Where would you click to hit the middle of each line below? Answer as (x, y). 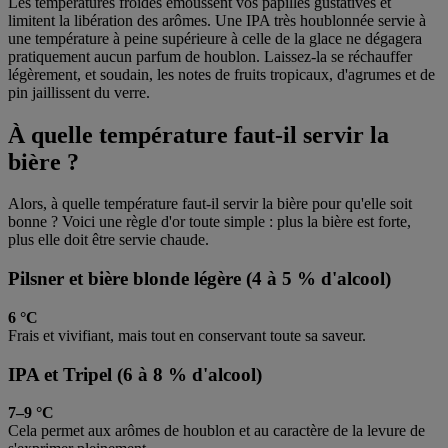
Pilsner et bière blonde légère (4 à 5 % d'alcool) (199, 279)
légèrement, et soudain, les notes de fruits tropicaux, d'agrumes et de (221, 74)
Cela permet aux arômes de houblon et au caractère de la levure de (216, 431)
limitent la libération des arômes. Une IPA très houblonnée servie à (217, 20)
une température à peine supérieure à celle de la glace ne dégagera (215, 38)
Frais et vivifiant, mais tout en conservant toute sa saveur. (187, 335)
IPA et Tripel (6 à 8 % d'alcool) (135, 374)
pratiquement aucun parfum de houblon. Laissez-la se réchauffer (210, 56)
